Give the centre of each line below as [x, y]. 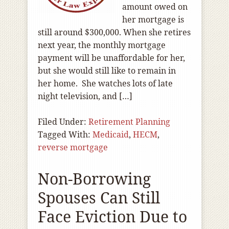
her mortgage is [153, 19]
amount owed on [155, 7]
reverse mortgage [73, 147]
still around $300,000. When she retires [114, 32]
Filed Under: [63, 122]
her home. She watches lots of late [105, 83]
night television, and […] [85, 96]
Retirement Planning [129, 122]
